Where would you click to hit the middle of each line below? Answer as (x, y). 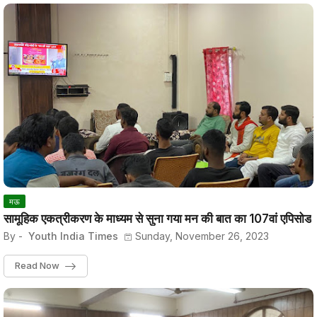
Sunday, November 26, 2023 (202, 236)
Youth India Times (72, 236)
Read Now (37, 265)
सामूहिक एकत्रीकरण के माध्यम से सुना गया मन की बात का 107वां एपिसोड (157, 218)
